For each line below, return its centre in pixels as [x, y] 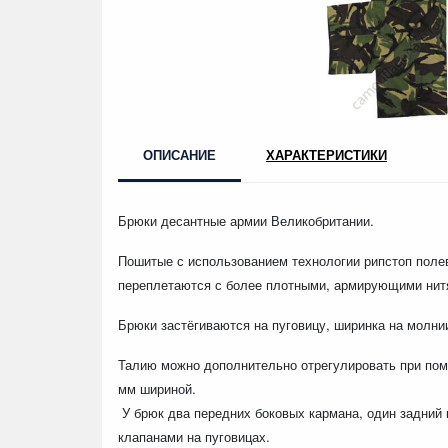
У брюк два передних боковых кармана [240, 412]
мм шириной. [159, 388]
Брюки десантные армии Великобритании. [246, 220]
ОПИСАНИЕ [179, 154]
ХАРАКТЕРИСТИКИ [326, 154]
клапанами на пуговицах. [196, 436]
